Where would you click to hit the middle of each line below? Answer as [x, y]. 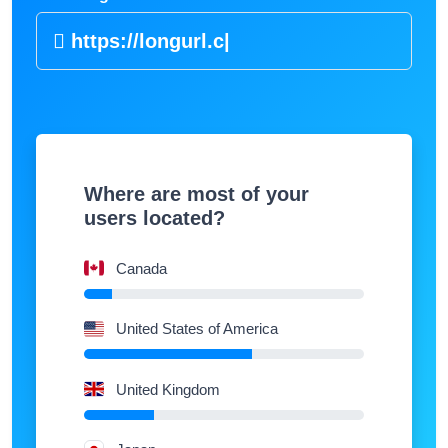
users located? [154, 218]
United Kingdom [168, 389]
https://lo [111, 41]
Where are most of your [196, 194]
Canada [141, 268]
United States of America [197, 329]
